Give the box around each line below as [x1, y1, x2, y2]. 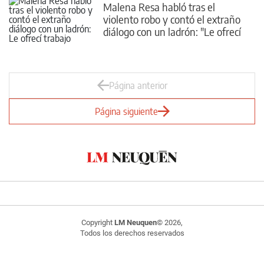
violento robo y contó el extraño [103, 12, 240, 26]
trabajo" [103, 37, 137, 51]
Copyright [81, 218, 114, 227]
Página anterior [108, 80, 167, 91]
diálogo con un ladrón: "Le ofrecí [103, 24, 241, 38]
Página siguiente [94, 105, 158, 117]
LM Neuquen [114, 218, 157, 227]
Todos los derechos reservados [80, 229, 184, 237]
